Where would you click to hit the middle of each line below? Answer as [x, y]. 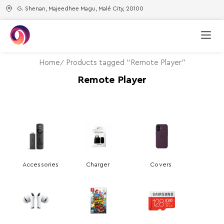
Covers [162, 164]
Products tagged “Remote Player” [125, 63]
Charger [98, 164]
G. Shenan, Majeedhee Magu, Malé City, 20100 [80, 8]
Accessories [41, 164]
